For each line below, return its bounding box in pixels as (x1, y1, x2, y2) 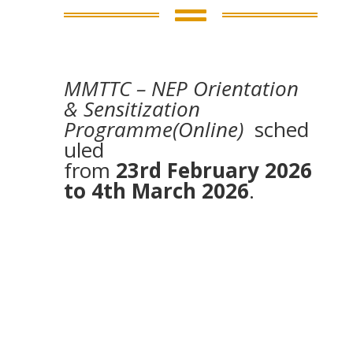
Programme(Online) (63, 114, 243, 143)
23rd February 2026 (115, 155, 312, 184)
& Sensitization (63, 94, 200, 123)
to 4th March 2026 (63, 176, 249, 205)
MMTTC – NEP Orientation (63, 73, 299, 102)
